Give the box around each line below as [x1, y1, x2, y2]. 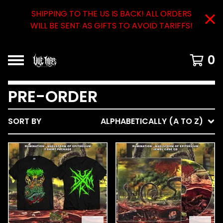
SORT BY [8, 115, 41, 127]
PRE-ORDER [8, 85, 98, 108]
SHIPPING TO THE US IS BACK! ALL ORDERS [31, 8, 192, 19]
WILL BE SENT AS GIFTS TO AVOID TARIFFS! [30, 20, 193, 31]
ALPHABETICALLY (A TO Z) [101, 115, 203, 127]
